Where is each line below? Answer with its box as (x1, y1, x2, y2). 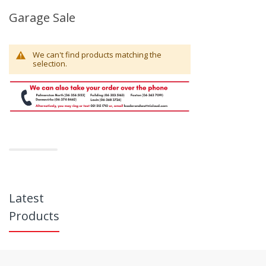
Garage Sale (9, 9, 75, 26)
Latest (9, 190, 44, 207)
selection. (33, 58, 67, 69)
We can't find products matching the (33, 49, 161, 61)
